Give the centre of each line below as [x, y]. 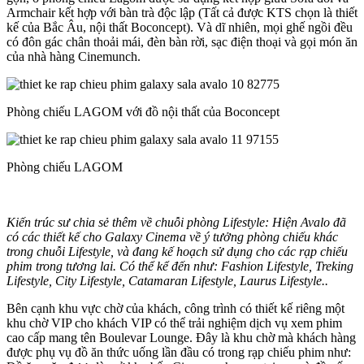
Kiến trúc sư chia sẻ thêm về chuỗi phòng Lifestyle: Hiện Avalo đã [176, 223]
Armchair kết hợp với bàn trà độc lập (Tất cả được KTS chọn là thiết [182, 13]
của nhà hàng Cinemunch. [74, 57]
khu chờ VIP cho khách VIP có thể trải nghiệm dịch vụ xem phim [174, 323]
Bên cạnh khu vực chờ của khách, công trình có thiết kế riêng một [175, 309]
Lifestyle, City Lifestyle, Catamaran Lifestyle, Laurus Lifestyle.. [167, 281]
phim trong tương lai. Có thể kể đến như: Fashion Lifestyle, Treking [180, 266]
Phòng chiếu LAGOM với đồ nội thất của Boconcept [143, 112]
